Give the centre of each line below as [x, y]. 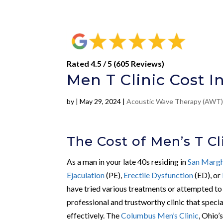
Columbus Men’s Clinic [160, 215]
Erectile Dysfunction [159, 175]
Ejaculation [86, 175]
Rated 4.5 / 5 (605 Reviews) [116, 63]
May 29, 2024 [101, 101]
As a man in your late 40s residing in [127, 161]
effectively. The [94, 215]
